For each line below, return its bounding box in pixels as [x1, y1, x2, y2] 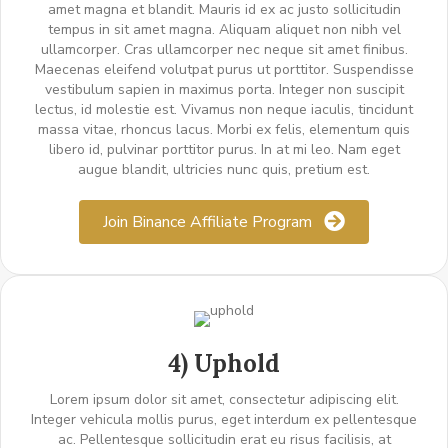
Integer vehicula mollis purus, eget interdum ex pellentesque [31, 410, 417, 430]
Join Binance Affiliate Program [103, 211, 312, 234]
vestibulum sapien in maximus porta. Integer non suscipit [44, 80, 404, 100]
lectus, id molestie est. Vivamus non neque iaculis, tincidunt [35, 100, 413, 120]
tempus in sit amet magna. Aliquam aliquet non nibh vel [47, 20, 401, 40]
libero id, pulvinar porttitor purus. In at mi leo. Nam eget [48, 140, 400, 160]
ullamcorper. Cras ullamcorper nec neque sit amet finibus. [40, 40, 408, 60]
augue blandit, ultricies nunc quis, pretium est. [78, 160, 370, 180]
